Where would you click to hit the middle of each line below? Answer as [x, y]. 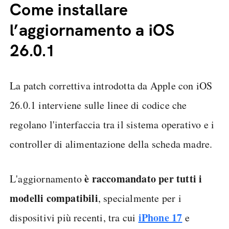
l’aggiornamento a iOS [92, 30]
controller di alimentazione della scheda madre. [111, 144]
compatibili [72, 198]
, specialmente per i [140, 198]
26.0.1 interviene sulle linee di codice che [98, 105]
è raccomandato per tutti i [143, 179]
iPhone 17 [160, 217]
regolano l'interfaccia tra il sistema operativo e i [112, 124]
